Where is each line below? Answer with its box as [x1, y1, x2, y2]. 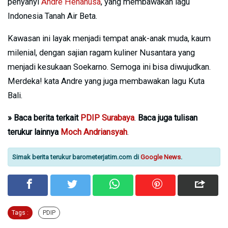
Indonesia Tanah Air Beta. [8, 11, 97, 21]
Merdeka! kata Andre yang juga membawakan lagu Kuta [8, 76, 205, 86]
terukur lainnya [8, 127, 61, 137]
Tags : [12, 209, 28, 216]
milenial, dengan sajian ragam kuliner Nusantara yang [8, 47, 195, 58]
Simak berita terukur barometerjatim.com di [12, 153, 140, 161]
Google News [140, 153, 181, 161]
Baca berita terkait [14, 112, 80, 123]
